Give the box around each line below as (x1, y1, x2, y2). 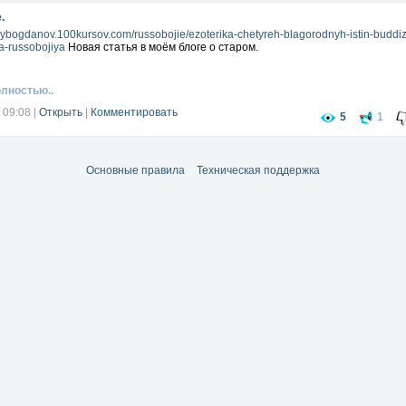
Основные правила (86, 164, 185, 177)
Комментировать (91, 106, 178, 119)
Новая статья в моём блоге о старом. (65, 41, 258, 53)
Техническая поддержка (197, 164, 320, 177)
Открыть (39, 106, 82, 119)
